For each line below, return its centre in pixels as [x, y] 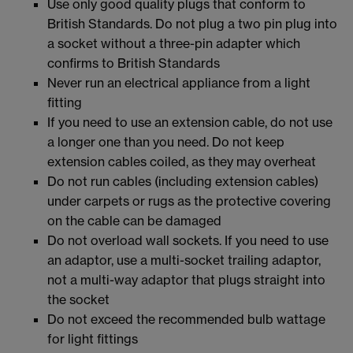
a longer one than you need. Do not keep [166, 141]
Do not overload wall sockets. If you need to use [188, 240]
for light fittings [93, 338]
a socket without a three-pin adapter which [174, 43]
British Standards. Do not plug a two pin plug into [192, 23]
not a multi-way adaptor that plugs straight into [186, 279]
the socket [78, 299]
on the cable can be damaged [134, 220]
